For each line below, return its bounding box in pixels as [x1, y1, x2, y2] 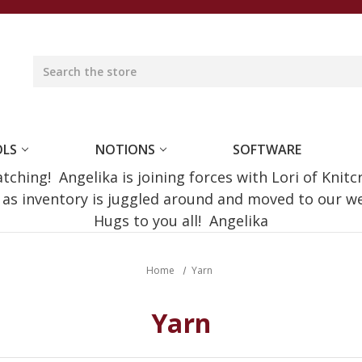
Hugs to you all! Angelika [94, 211, 268, 230]
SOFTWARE [233, 141, 302, 158]
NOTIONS [95, 141, 155, 158]
